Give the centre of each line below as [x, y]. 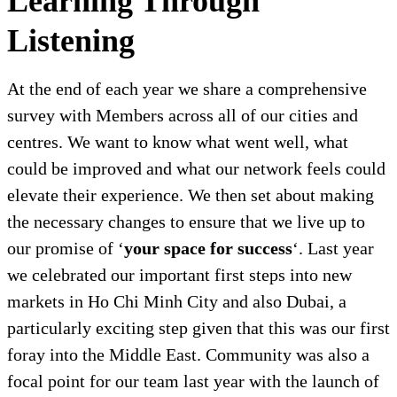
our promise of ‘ [66, 249]
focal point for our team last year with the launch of [193, 381]
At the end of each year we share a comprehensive [187, 89]
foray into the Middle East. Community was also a [188, 355]
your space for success [208, 249]
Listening [71, 41]
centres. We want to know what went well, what [178, 142]
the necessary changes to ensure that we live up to [186, 222]
